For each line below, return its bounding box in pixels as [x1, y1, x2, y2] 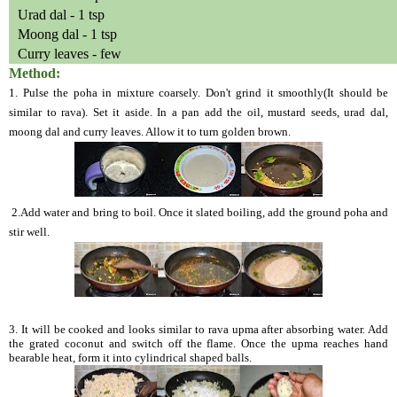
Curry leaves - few [18, 45, 121, 61]
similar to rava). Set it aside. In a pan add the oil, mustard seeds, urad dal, [9, 105, 388, 119]
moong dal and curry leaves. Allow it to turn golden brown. [9, 124, 291, 138]
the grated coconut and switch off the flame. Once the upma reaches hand [9, 336, 388, 350]
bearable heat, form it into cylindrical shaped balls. [9, 350, 252, 364]
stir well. [9, 224, 50, 238]
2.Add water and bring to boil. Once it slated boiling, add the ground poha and [12, 205, 389, 219]
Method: [9, 65, 60, 81]
